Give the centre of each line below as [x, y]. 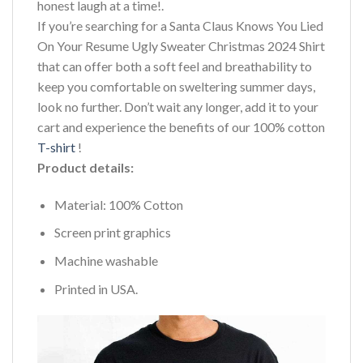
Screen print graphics [112, 233]
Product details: [85, 168]
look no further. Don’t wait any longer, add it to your [178, 107]
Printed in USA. [96, 288]
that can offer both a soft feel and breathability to [175, 66]
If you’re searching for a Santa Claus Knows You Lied [180, 26]
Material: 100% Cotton [118, 204]
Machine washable [106, 261]
